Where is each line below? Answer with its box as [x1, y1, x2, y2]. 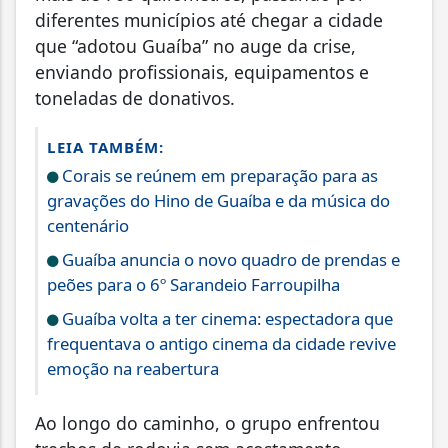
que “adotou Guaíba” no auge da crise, [35, 33, 356, 58]
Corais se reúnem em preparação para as [58, 163, 378, 187]
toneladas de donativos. [35, 85, 235, 110]
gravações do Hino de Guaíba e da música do [47, 188, 390, 212]
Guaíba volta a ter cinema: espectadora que [58, 306, 393, 330]
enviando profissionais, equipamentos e [35, 59, 369, 84]
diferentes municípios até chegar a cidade [35, 7, 383, 32]
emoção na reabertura [47, 356, 219, 380]
